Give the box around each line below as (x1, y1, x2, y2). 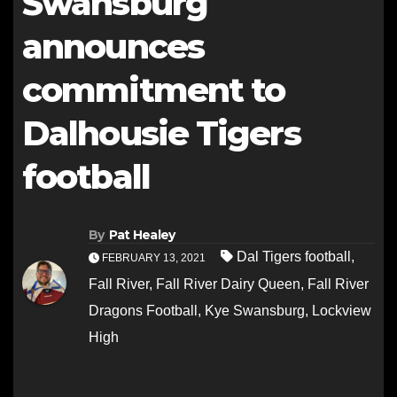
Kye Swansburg (205, 303, 305, 319)
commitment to (22, 69, 285, 111)
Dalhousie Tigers (22, 113, 300, 154)
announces (22, 26, 204, 67)
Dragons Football (89, 303, 198, 319)
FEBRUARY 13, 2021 (99, 252, 208, 265)
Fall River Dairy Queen (156, 276, 300, 292)
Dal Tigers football (237, 249, 351, 265)
